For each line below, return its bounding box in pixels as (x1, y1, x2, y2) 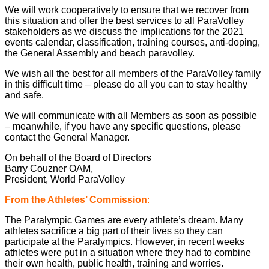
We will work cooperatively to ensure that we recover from (5, 5, 249, 16)
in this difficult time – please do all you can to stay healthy (5, 79, 247, 90)
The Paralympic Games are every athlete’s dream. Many (5, 215, 243, 226)
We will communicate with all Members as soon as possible (5, 110, 257, 121)
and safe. (5, 90, 44, 101)
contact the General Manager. (5, 132, 130, 143)
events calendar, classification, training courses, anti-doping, (5, 37, 260, 48)
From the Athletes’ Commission (5, 195, 147, 205)
